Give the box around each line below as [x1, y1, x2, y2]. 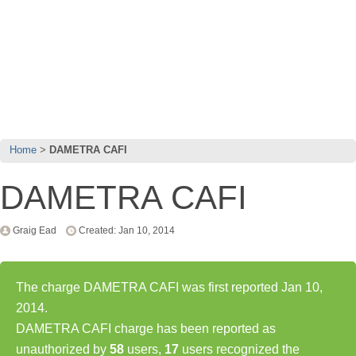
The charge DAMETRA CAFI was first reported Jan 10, [16, 280, 323, 294]
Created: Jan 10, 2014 [79, 224, 175, 236]
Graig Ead [13, 224, 56, 236]
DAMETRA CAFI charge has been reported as [16, 321, 276, 335]
